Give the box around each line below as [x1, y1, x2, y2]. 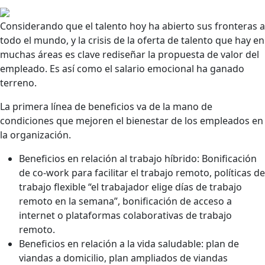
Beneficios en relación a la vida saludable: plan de [19, 237, 239, 250]
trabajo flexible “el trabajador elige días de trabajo [19, 180, 242, 193]
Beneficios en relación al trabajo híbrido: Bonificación [19, 151, 257, 165]
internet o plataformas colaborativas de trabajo [19, 208, 232, 222]
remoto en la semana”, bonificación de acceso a [19, 194, 232, 208]
